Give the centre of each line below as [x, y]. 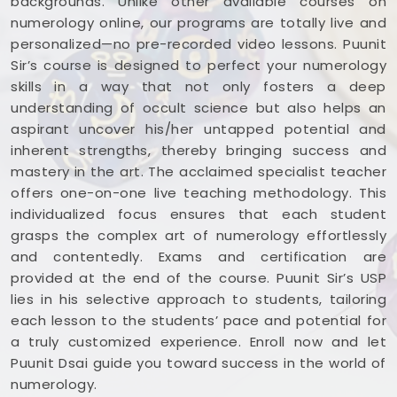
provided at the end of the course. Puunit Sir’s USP [198, 277]
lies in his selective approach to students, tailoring [198, 299]
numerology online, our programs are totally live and [198, 22]
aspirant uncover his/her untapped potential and [198, 128]
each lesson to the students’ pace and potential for [198, 320]
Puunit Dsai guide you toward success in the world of [198, 362]
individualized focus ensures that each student [198, 214]
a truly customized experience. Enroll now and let [198, 341]
